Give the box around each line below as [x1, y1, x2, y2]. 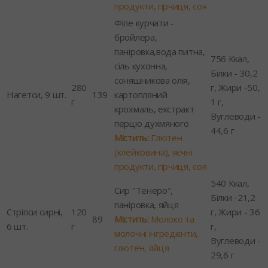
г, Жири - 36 [211, 205, 260, 218]
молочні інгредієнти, [114, 227, 198, 239]
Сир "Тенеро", [114, 184, 173, 196]
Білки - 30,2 [211, 66, 258, 79]
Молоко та [148, 212, 194, 225]
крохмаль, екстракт [114, 102, 194, 115]
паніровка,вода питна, [114, 45, 205, 57]
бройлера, [114, 31, 157, 43]
